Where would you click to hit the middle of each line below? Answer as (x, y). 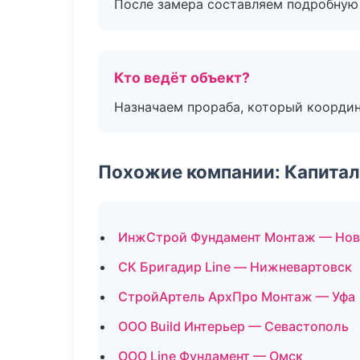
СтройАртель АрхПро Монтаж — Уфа (237, 297)
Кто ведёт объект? (182, 78)
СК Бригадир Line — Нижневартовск (235, 267)
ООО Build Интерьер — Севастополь (233, 326)
